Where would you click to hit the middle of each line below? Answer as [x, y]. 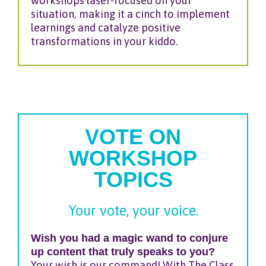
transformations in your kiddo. [104, 41]
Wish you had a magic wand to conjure [129, 238]
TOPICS [133, 180]
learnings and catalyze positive [106, 28]
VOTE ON [133, 137]
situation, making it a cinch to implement [130, 14]
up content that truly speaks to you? [123, 252]
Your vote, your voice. [133, 211]
